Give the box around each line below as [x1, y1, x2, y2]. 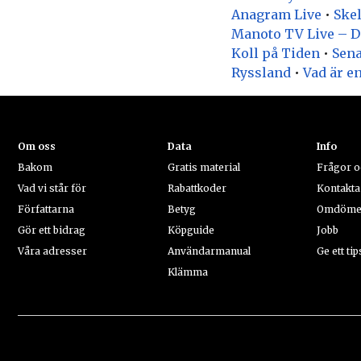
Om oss [17, 139, 56, 152]
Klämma [167, 265, 208, 278]
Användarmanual [167, 244, 251, 257]
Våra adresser [17, 244, 87, 257]
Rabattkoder [167, 181, 226, 194]
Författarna [17, 202, 74, 215]
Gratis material [167, 160, 240, 173]
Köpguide [167, 223, 214, 236]
